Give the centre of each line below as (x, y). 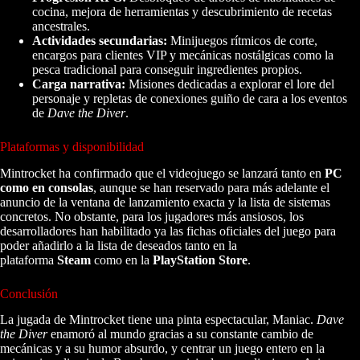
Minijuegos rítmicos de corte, (242, 40)
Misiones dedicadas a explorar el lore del (230, 84)
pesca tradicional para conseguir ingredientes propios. (167, 69)
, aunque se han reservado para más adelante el (211, 187)
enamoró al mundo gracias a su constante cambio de (180, 334)
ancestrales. (61, 26)
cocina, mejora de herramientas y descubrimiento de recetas (182, 11)
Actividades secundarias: (100, 40)
